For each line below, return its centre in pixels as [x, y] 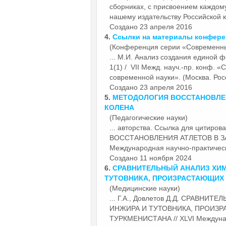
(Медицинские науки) [145, 188]
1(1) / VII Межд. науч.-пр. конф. [163, 67]
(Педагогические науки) [149, 117]
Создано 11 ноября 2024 [151, 158]
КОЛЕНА [119, 107]
